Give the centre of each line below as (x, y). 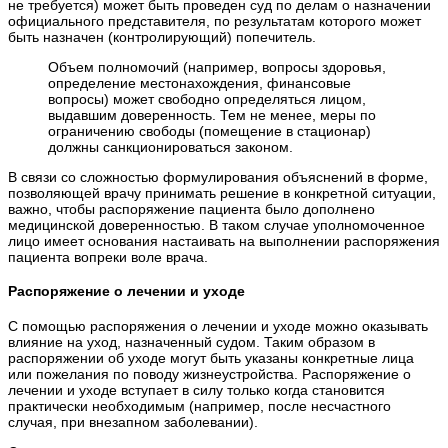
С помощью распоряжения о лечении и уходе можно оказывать (218, 326)
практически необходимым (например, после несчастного (199, 406)
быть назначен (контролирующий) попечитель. (162, 36)
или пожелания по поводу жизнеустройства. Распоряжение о (209, 374)
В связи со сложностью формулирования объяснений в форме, (218, 176)
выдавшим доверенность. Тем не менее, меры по (212, 114)
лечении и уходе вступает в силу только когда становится (196, 390)
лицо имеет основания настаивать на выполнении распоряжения (224, 240)
